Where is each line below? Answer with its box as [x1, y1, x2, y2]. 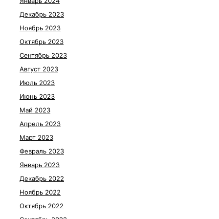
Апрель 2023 [20, 120, 61, 128]
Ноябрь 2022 [20, 188, 61, 196]
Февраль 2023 [20, 147, 64, 155]
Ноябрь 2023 [20, 24, 61, 32]
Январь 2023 [20, 161, 60, 169]
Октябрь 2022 [20, 202, 64, 210]
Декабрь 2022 [20, 175, 64, 182]
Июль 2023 [20, 79, 55, 87]
